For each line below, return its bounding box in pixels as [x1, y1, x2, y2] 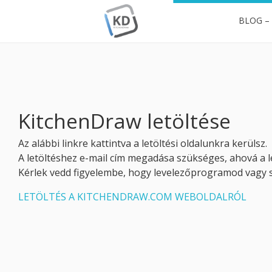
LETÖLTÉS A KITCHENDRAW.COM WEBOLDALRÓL [18, 190, 246, 204]
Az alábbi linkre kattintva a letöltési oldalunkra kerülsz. [18, 137, 267, 151]
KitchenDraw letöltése [18, 107, 231, 135]
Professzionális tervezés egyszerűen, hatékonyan [109, 56, 118, 65]
